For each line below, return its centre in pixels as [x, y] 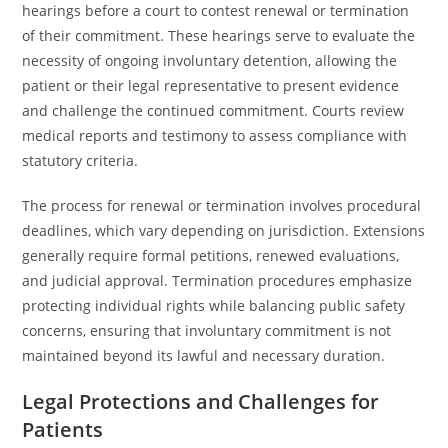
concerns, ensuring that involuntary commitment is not [207, 330]
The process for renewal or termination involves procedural [222, 205]
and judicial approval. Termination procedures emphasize [217, 280]
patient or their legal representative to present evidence [211, 85]
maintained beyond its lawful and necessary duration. [204, 355]
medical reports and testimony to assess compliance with [215, 135]
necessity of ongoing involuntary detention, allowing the [210, 60]
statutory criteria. [80, 160]
